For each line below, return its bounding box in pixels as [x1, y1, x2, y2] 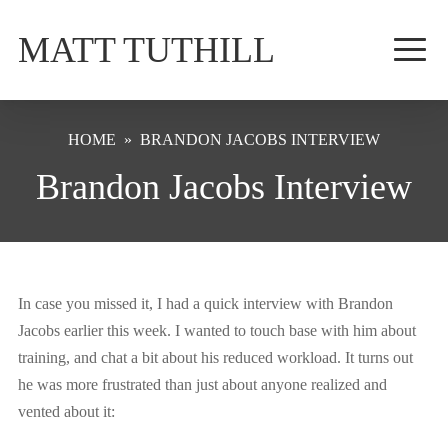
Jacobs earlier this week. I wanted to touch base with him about [17, 322, 416, 339]
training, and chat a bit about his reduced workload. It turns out [17, 349, 413, 366]
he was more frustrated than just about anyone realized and [17, 376, 387, 393]
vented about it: [17, 403, 115, 420]
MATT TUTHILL [17, 30, 275, 70]
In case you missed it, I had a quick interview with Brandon [17, 295, 393, 312]
